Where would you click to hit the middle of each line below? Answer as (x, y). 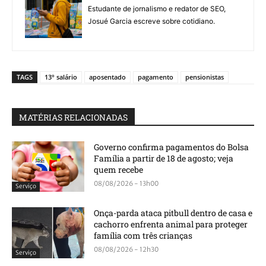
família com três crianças (143, 236)
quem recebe (119, 169)
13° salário (61, 77)
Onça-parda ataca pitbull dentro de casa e (173, 213)
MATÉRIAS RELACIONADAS (73, 117)
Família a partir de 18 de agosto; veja (164, 158)
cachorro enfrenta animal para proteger (171, 224)
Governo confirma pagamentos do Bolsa (172, 147)
